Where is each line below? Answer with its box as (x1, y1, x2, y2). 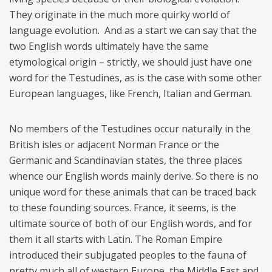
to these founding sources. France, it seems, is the (9, 200, 236, 214)
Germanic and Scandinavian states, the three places (9, 153, 242, 167)
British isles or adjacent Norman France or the (9, 137, 219, 151)
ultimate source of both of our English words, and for (9, 216, 252, 230)
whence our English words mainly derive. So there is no (9, 169, 259, 183)
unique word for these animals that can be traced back (9, 185, 256, 199)
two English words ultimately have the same (9, 39, 208, 53)
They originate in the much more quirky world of (9, 7, 230, 21)
